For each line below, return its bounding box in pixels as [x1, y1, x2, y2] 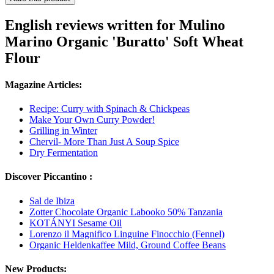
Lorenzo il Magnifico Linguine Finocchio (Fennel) [29, 228, 224, 239]
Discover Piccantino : [5, 171, 92, 182]
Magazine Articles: [5, 79, 82, 90]
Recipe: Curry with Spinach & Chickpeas [29, 103, 190, 114]
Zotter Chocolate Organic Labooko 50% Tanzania [29, 206, 223, 217]
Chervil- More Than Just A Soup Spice [29, 136, 179, 147]
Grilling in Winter [29, 125, 97, 136]
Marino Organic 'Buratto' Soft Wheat [5, 33, 243, 50]
